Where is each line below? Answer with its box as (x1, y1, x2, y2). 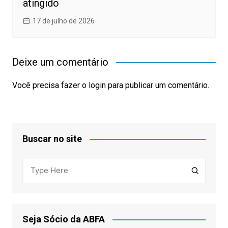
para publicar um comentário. (105, 80, 209, 91)
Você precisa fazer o (12, 80, 89, 91)
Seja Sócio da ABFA (22, 214, 105, 225)
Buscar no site (22, 133, 82, 145)
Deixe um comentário (12, 56, 108, 69)
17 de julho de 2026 (32, 17, 95, 25)
